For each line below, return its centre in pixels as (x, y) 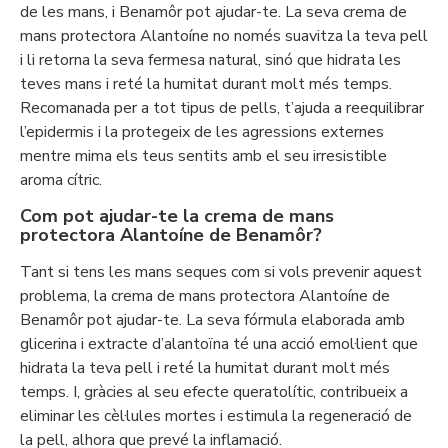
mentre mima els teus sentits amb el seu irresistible (203, 156)
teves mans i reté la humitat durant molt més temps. (206, 84)
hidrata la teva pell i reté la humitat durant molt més (205, 368)
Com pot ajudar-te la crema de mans (177, 216)
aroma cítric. (61, 180)
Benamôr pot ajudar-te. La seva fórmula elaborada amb (212, 320)
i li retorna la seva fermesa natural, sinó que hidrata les (210, 60)
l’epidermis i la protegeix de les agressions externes (202, 132)
